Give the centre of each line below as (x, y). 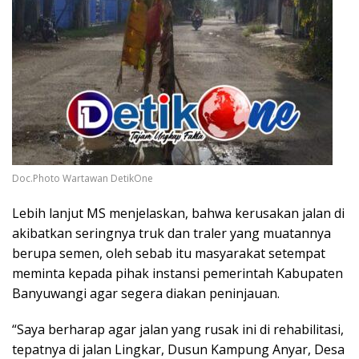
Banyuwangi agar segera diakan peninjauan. (146, 294)
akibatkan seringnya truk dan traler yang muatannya (171, 234)
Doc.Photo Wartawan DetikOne (83, 179)
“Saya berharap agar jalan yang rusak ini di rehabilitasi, (178, 330)
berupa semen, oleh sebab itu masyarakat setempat (169, 254)
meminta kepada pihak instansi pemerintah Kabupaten (177, 274)
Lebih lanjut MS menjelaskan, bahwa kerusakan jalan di (178, 214)
